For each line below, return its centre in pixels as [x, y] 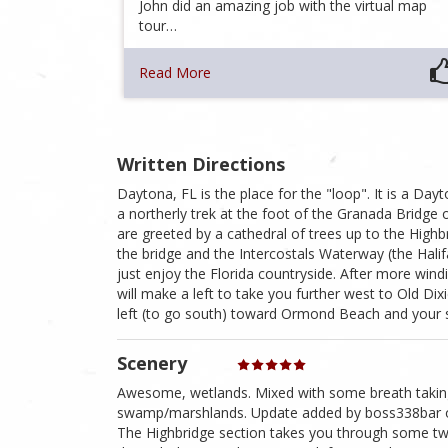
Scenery [152, 363]
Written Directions [201, 164]
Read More [175, 73]
